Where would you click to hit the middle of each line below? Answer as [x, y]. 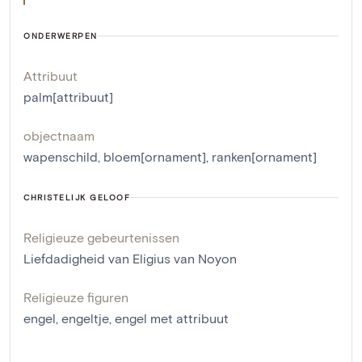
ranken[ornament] [264, 157]
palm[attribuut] [68, 97]
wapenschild [61, 157]
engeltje [85, 318]
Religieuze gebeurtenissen [101, 238]
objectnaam [59, 136]
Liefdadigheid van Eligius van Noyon [130, 259]
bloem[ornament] [155, 157]
